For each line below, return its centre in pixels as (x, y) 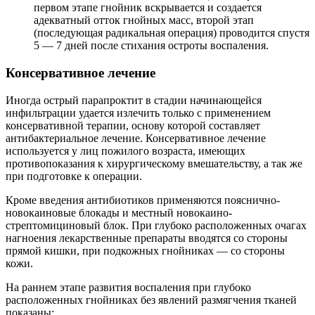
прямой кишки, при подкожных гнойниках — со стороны (145, 250)
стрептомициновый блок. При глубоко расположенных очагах (156, 225)
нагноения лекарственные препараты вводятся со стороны (147, 238)
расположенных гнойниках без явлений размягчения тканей (151, 300)
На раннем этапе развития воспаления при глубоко (128, 287)
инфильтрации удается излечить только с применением (138, 112)
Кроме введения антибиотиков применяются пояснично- (143, 200)
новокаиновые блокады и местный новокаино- (119, 212)
